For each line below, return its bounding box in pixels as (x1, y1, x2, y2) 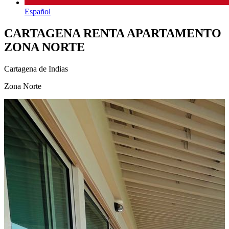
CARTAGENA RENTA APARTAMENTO (4, 27, 221, 40)
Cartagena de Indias (4, 64, 68, 74)
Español (25, 7, 51, 16)
